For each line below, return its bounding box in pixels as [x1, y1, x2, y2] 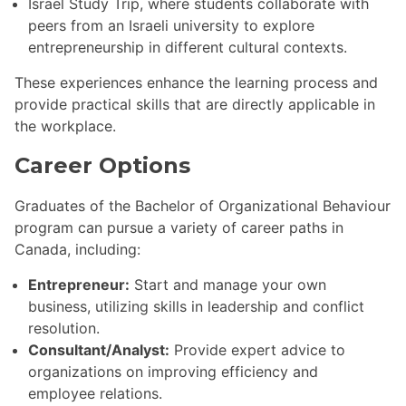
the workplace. [14, 117, 116, 136]
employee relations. [28, 384, 162, 403]
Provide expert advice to [169, 341, 345, 360]
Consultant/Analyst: [28, 341, 169, 360]
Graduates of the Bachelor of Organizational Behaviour [14, 197, 391, 216]
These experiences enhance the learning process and [14, 73, 378, 92]
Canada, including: [14, 240, 140, 259]
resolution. [28, 319, 100, 338]
